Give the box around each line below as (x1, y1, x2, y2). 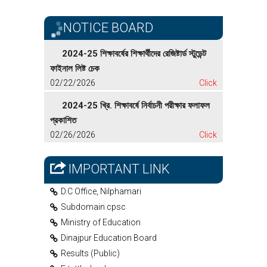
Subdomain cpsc (61, 201, 126, 212)
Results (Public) (61, 248, 120, 258)
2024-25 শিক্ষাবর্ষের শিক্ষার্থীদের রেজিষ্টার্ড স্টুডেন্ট (62, 48, 206, 59)
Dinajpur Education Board (61, 232, 157, 243)
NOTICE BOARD (60, 20, 153, 35)
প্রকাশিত (50, 115, 76, 126)
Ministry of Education (61, 217, 141, 227)
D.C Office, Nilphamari (61, 186, 141, 196)
